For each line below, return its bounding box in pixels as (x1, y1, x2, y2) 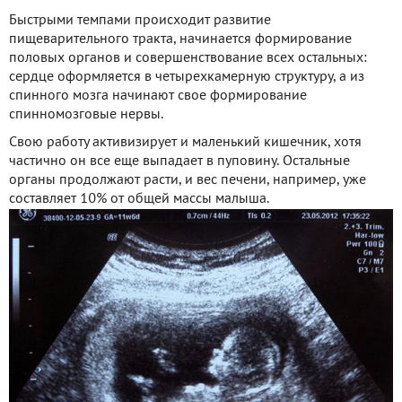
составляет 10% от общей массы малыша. (9, 192, 269, 205)
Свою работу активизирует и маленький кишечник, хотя (9, 135, 362, 149)
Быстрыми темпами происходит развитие (9, 13, 271, 27)
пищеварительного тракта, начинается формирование (9, 32, 352, 46)
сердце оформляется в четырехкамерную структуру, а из (9, 70, 364, 83)
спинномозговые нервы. (9, 108, 163, 121)
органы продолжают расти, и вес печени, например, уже (9, 173, 366, 187)
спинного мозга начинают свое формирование (9, 89, 307, 102)
